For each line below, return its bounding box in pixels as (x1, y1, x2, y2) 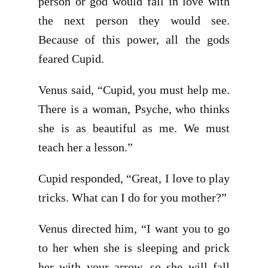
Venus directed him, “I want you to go (38, 222, 230, 235)
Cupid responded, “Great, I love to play (38, 172, 230, 185)
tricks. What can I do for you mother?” (38, 191, 227, 204)
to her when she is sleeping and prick (38, 241, 230, 254)
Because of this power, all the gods (38, 33, 230, 46)
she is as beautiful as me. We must (38, 121, 230, 135)
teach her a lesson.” (38, 141, 133, 154)
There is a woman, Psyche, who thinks (38, 102, 230, 115)
